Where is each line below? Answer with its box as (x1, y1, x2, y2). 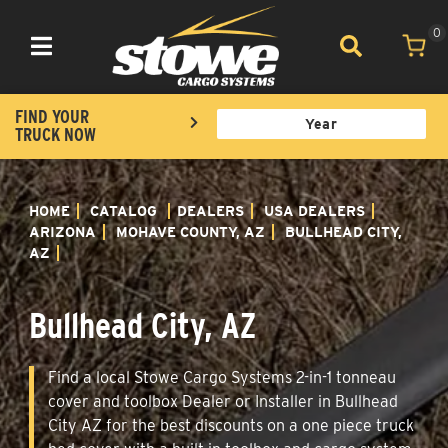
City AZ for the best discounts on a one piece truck (48, 415, 414, 435)
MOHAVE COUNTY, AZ (116, 223, 265, 240)
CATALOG (90, 202, 157, 219)
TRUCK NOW (15, 123, 96, 145)
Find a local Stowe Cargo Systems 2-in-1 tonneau (48, 367, 396, 387)
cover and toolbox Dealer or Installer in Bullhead (48, 391, 398, 411)
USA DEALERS (264, 202, 365, 219)
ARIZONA (29, 223, 96, 240)
